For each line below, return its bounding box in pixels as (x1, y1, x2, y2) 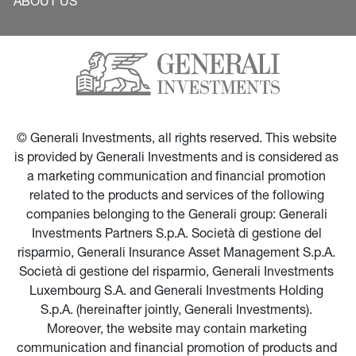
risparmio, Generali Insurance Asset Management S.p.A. (17, 248, 339, 261)
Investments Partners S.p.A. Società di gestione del (31, 229, 325, 242)
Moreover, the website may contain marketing (46, 324, 310, 337)
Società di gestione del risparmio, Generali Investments (19, 267, 337, 280)
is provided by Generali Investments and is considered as (14, 153, 342, 165)
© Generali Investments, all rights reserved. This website (16, 133, 340, 146)
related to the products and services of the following (29, 191, 327, 203)
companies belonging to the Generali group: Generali (25, 210, 331, 222)
